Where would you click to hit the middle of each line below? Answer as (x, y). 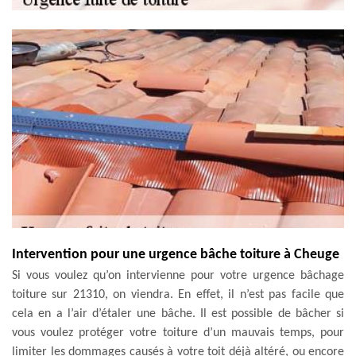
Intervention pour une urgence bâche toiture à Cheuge (176, 254)
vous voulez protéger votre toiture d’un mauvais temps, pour (178, 333)
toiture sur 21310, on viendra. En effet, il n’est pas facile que (178, 294)
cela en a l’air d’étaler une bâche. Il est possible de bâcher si (178, 313)
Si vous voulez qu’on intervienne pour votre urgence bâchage (178, 275)
